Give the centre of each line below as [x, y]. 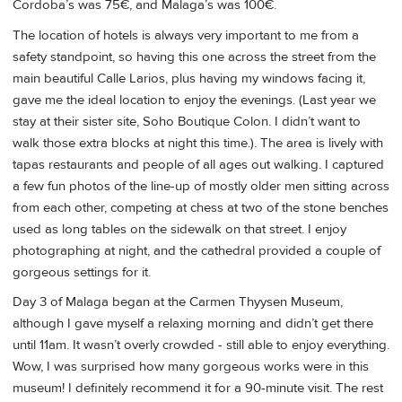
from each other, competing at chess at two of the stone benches [201, 207]
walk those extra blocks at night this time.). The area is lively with [198, 143]
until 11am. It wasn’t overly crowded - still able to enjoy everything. [201, 345]
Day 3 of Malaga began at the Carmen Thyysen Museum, [178, 301]
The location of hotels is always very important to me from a [186, 35]
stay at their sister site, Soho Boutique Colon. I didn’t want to [187, 121]
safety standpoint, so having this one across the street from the [194, 57]
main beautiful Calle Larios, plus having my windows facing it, [189, 78]
